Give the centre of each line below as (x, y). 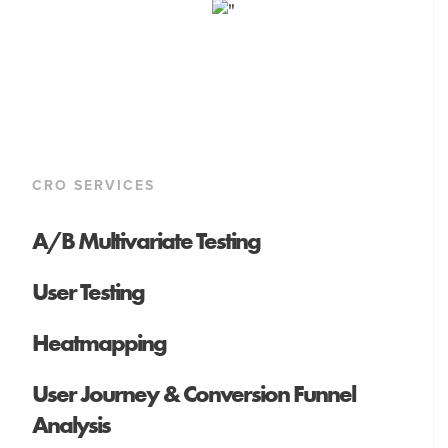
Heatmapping (99, 343)
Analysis (71, 425)
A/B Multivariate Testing (146, 241)
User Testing (88, 292)
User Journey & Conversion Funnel (194, 394)
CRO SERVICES (94, 186)
